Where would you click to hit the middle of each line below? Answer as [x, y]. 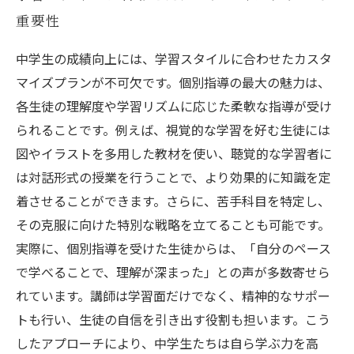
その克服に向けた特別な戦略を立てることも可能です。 [173, 224]
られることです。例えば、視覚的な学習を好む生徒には [173, 130]
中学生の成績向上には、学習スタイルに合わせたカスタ [174, 58]
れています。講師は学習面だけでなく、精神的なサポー [173, 296]
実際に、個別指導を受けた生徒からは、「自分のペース [173, 248]
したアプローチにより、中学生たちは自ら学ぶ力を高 [167, 343]
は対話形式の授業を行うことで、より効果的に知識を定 [173, 177]
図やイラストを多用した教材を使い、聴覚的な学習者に [174, 153]
